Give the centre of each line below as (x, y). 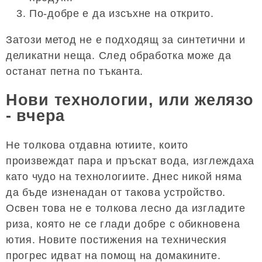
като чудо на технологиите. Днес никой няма (124, 176)
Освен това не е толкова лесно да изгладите (126, 208)
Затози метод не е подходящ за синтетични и (126, 40)
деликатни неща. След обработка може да (119, 56)
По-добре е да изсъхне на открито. (122, 13)
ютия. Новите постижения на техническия (116, 239)
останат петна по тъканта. (75, 71)
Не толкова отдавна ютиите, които (97, 145)
